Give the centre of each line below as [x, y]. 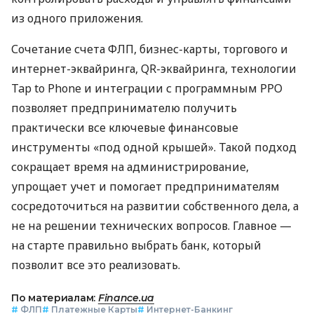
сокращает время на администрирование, [130, 166]
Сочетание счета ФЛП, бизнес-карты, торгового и [150, 49]
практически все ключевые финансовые [125, 127]
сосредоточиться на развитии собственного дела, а [155, 206]
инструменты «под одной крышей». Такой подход [154, 147]
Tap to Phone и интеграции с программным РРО [147, 88]
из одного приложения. [77, 18]
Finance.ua [126, 298]
